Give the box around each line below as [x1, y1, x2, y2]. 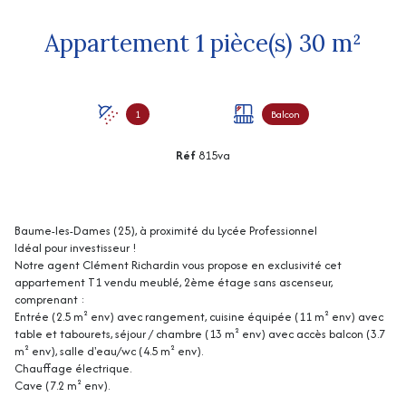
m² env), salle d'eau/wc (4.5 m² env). [14, 343, 203, 361]
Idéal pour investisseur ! [14, 239, 137, 257]
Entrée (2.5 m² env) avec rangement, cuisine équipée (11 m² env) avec [14, 308, 383, 326]
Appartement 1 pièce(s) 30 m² [332, 28, 362, 59]
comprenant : [14, 291, 85, 309]
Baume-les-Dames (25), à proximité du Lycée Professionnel [14, 222, 317, 240]
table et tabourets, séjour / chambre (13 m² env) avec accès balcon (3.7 [14, 325, 385, 343]
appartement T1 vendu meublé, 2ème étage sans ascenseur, [14, 274, 333, 292]
